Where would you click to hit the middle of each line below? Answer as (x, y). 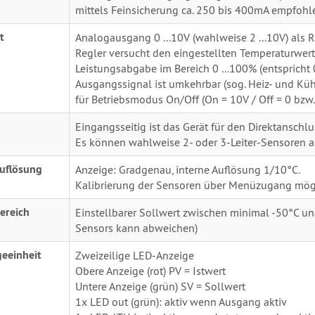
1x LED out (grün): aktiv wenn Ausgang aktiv (181, 301)
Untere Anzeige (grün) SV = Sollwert (160, 286)
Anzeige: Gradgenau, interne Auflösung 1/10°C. (187, 169)
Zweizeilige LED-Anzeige (134, 255)
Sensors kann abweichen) (136, 227)
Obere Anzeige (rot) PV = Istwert (150, 270)
